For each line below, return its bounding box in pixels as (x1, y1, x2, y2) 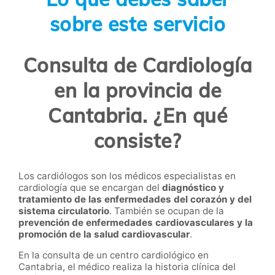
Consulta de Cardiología (23, 53, 252, 78)
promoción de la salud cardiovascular (18, 228, 190, 240)
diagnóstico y (162, 181, 224, 193)
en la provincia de (54, 78, 221, 103)
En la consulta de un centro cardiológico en (18, 249, 209, 261)
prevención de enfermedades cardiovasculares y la (18, 216, 253, 228)
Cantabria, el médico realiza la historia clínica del (18, 261, 236, 273)
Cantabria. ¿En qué (48, 103, 227, 128)
